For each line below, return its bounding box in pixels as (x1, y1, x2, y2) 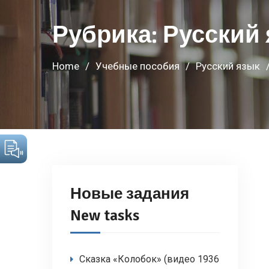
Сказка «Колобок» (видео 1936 (79, 253, 219, 265)
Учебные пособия (95, 60, 180, 72)
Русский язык (196, 60, 260, 72)
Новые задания (70, 184, 189, 204)
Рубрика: (52, 20, 163, 50)
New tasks (70, 206, 139, 225)
